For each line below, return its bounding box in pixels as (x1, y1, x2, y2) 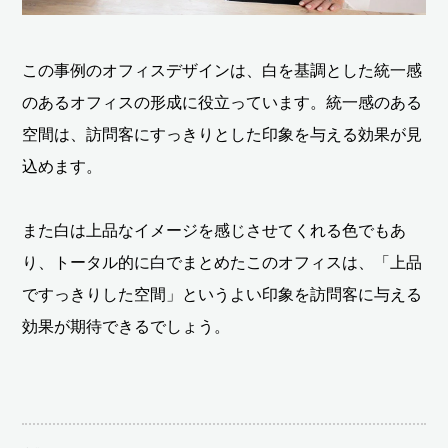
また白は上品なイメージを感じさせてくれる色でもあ (22, 221, 407, 239)
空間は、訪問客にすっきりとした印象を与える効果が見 (22, 125, 423, 143)
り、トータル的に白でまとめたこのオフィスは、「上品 (22, 253, 423, 271)
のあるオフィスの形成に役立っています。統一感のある (22, 93, 423, 111)
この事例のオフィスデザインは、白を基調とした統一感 (22, 61, 423, 79)
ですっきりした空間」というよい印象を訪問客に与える (22, 285, 423, 303)
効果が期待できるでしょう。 (22, 317, 231, 335)
